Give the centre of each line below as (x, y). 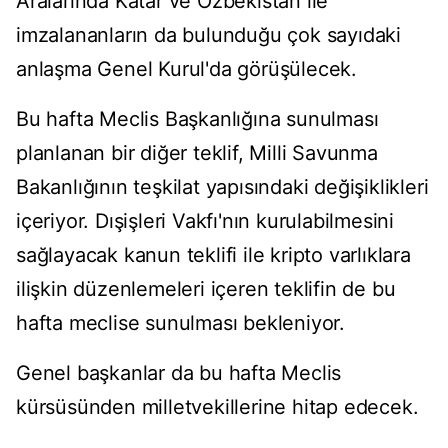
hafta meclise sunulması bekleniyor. (180, 323)
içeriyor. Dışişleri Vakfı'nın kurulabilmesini (205, 221)
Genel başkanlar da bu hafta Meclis (179, 373)
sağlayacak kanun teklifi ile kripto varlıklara (213, 255)
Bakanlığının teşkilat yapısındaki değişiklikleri (222, 187)
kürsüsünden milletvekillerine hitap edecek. (217, 407)
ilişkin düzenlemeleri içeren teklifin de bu (206, 289)
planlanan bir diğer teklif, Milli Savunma (197, 153)
